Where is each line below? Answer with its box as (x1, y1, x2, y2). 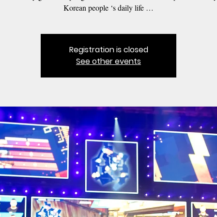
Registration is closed (69, 44, 148, 55)
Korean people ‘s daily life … (63, 2, 154, 13)
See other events (76, 55, 141, 67)
